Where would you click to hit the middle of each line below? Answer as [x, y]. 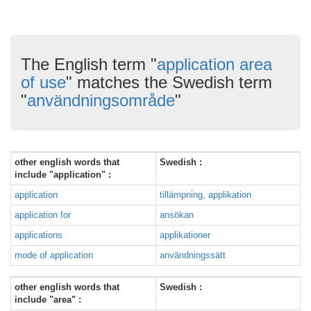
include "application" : [63, 175]
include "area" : [48, 300]
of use [43, 82]
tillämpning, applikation [205, 195]
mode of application [54, 255]
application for [43, 215]
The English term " [89, 64]
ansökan [177, 215]
